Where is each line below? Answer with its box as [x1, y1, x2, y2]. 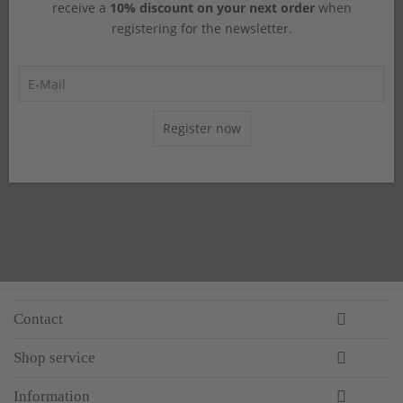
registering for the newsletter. [111, 19, 292, 37]
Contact [13, 309, 63, 327]
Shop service [13, 348, 95, 366]
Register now [162, 119, 241, 137]
